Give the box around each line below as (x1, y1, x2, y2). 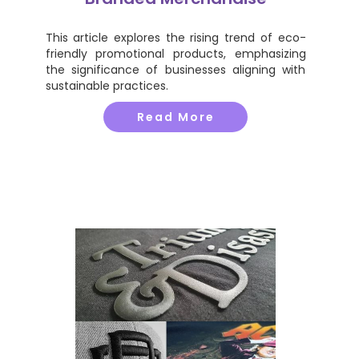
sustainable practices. (45, 78, 168, 94)
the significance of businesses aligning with (45, 62, 306, 78)
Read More (136, 109, 215, 125)
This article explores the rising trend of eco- (45, 30, 306, 46)
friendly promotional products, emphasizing (45, 46, 306, 62)
